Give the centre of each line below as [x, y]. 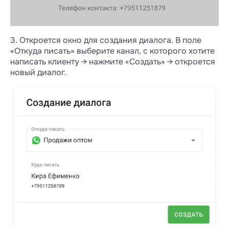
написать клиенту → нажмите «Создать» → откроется [113, 62]
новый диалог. [38, 72]
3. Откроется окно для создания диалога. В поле [106, 40]
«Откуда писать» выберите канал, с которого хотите [112, 51]
